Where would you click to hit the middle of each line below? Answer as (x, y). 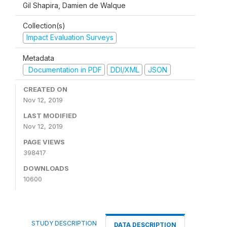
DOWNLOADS (46, 168)
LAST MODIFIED (50, 116)
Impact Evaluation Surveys (70, 37)
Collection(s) (44, 26)
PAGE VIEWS (44, 142)
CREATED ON (45, 89)
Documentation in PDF (64, 69)
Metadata (39, 58)
